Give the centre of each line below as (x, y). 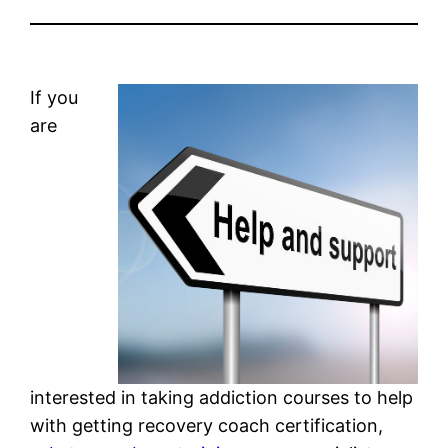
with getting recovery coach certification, (207, 425)
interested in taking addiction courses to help (222, 397)
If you (54, 97)
